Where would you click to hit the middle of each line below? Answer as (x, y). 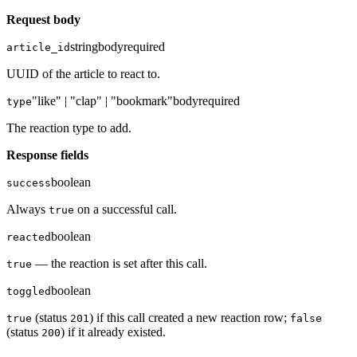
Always (27, 210)
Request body (43, 20)
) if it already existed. (113, 332)
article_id (38, 48)
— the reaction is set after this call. (120, 264)
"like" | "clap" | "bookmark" (102, 101)
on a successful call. (126, 210)
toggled (29, 292)
